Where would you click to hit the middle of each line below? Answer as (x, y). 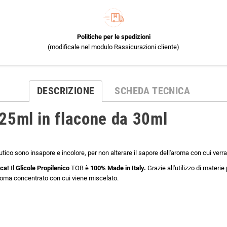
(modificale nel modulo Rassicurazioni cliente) (113, 47)
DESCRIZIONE (66, 91)
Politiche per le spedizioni (113, 37)
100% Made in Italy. (119, 168)
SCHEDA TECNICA (152, 91)
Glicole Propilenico (43, 168)
